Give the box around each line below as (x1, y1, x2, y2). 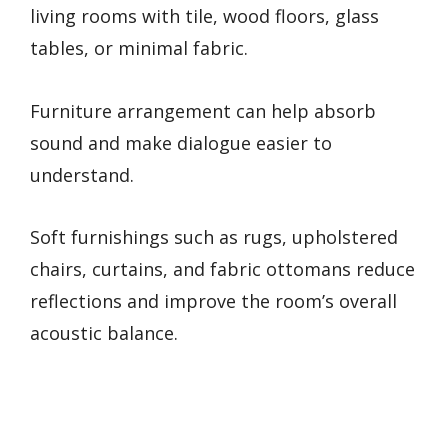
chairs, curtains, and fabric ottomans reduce (30, 257, 415, 282)
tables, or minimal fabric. (30, 36, 248, 61)
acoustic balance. (30, 321, 178, 346)
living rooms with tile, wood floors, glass (30, 4, 379, 29)
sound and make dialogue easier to (30, 130, 332, 155)
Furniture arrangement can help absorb (30, 98, 376, 123)
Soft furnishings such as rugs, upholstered (30, 225, 398, 250)
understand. (30, 162, 134, 187)
